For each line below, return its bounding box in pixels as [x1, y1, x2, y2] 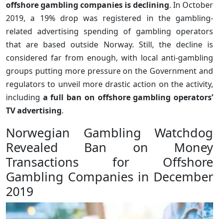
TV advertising [6, 105, 62, 116]
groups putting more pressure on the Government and [6, 65, 213, 76]
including [6, 91, 43, 103]
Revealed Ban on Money [6, 138, 213, 155]
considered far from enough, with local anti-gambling [6, 52, 213, 63]
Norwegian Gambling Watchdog [6, 124, 213, 141]
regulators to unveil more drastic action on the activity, [6, 78, 213, 89]
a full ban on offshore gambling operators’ [43, 91, 214, 103]
